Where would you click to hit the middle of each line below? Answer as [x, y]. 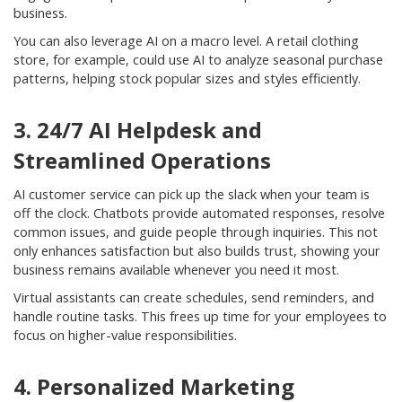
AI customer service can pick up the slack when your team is [192, 195]
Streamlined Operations [142, 161]
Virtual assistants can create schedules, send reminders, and [194, 298]
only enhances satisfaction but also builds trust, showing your [197, 251]
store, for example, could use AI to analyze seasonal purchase [198, 60]
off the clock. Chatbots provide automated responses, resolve [199, 214]
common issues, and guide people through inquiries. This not [196, 232]
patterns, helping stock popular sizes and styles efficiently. [187, 79]
